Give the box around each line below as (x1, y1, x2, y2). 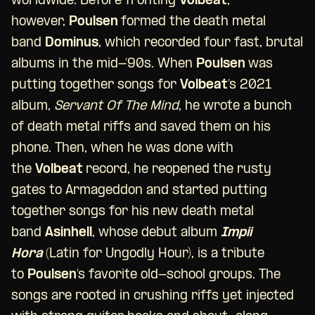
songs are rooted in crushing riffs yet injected (11, 290, 294, 304)
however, (11, 15, 69, 30)
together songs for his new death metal (11, 205, 254, 219)
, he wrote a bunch (179, 100, 292, 114)
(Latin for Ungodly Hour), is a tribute (46, 247, 264, 262)
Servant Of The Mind (54, 100, 179, 114)
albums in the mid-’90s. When (11, 58, 196, 72)
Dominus (45, 37, 98, 51)
